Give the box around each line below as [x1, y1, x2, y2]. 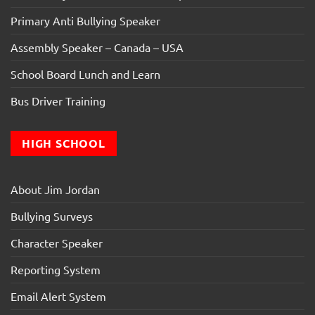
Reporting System [11, 262, 101, 277]
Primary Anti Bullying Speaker [11, 13, 160, 27]
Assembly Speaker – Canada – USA [11, 39, 184, 54]
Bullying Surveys [11, 209, 93, 224]
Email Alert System [11, 289, 106, 304]
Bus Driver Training [11, 93, 105, 108]
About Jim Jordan [11, 182, 100, 197]
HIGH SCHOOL [22, 135, 105, 150]
